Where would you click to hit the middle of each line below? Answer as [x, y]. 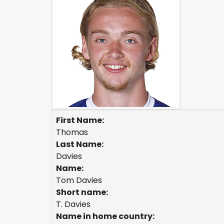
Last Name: [80, 144]
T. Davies [73, 204]
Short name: [82, 192]
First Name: [80, 120]
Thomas [72, 132]
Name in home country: [105, 216]
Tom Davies [79, 180]
